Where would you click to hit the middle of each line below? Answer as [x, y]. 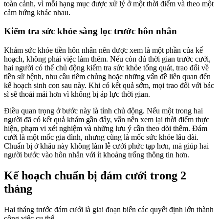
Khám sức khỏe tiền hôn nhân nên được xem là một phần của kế [103, 50]
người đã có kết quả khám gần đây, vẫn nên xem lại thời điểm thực [107, 120]
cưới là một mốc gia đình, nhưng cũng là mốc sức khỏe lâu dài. [101, 137]
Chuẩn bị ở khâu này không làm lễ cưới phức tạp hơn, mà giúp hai [106, 146]
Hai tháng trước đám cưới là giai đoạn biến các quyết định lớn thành [109, 209]
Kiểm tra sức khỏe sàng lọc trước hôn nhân [90, 31]
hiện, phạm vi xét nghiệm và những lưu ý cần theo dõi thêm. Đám [106, 129]
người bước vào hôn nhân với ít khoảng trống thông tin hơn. [97, 155]
